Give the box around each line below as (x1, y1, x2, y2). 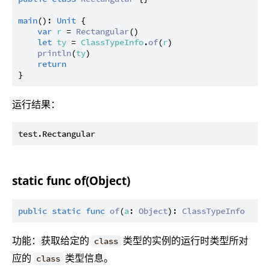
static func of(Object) (12, 173, 130, 189)
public (18, 206, 47, 217)
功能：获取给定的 (12, 234, 92, 248)
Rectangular (76, 25, 129, 37)
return (37, 58, 66, 69)
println (37, 47, 71, 58)
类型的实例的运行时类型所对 (121, 234, 249, 248)
